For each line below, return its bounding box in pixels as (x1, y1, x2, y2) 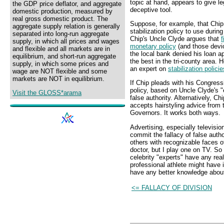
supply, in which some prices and (12, 60, 108, 67)
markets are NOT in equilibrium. (12, 75, 104, 82)
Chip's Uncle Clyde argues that (130, 35, 221, 43)
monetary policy (130, 42, 176, 50)
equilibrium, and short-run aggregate (12, 52, 116, 60)
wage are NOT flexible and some (12, 67, 107, 75)
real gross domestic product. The (12, 15, 108, 22)
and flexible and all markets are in (12, 45, 110, 52)
